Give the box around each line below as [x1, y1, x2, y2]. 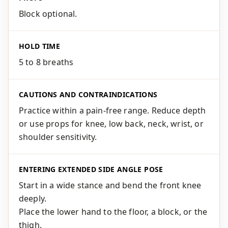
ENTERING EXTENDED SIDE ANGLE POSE [19, 164, 163, 174]
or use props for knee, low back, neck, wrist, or [19, 118, 204, 129]
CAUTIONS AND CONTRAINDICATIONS [19, 90, 158, 99]
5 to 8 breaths [19, 56, 74, 68]
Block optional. [19, 8, 77, 19]
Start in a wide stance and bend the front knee [19, 180, 202, 191]
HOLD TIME [19, 41, 61, 51]
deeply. [19, 193, 47, 204]
